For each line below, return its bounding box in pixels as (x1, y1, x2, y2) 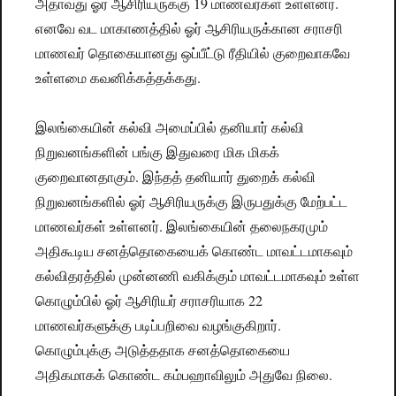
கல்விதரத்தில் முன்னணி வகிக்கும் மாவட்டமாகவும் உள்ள (35, 266, 361, 286)
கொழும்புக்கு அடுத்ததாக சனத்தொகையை (35, 340, 291, 360)
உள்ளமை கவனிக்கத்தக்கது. (35, 68, 202, 88)
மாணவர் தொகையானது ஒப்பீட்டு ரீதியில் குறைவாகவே (35, 43, 351, 63)
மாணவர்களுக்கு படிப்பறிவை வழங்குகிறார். (35, 316, 282, 335)
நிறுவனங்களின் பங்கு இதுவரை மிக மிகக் (35, 142, 280, 162)
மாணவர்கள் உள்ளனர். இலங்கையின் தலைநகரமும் (35, 217, 329, 236)
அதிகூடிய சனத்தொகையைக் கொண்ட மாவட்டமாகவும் (35, 241, 354, 261)
